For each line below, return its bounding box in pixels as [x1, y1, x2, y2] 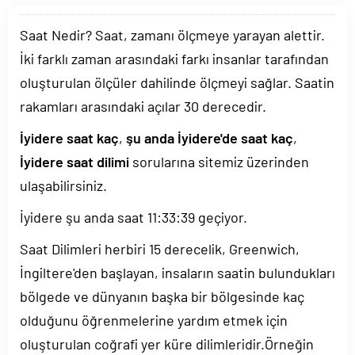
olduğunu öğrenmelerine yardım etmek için [20, 311, 288, 329]
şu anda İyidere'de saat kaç [126, 129, 293, 147]
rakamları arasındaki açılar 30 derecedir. [20, 97, 266, 115]
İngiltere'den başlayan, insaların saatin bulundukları [20, 264, 335, 281]
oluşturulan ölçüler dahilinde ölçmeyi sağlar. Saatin [20, 74, 334, 91]
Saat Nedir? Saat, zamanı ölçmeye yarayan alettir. [20, 26, 325, 44]
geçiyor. [197, 208, 249, 226]
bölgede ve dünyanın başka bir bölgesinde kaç [20, 288, 304, 305]
